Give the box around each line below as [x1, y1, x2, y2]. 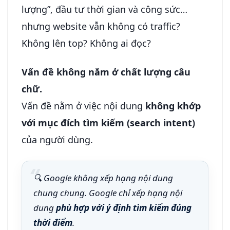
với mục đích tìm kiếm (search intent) [22, 117, 195, 129]
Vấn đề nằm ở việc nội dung [22, 100, 145, 112]
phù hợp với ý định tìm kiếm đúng [56, 202, 191, 214]
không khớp [145, 100, 201, 112]
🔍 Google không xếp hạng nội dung [33, 172, 173, 184]
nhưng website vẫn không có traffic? [22, 20, 180, 32]
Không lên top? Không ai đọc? [22, 36, 151, 49]
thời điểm [33, 217, 72, 228]
